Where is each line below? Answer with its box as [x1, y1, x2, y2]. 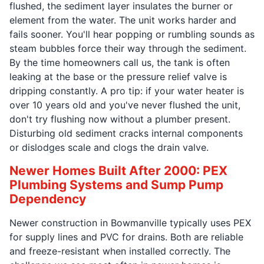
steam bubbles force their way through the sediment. [9, 42, 246, 54]
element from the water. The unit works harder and [9, 14, 236, 26]
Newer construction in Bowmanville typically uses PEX [9, 216, 251, 229]
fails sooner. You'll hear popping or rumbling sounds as [9, 28, 255, 40]
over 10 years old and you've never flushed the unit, [9, 98, 240, 111]
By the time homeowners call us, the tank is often [9, 56, 230, 68]
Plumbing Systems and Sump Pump [9, 177, 223, 192]
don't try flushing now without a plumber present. [9, 113, 230, 125]
